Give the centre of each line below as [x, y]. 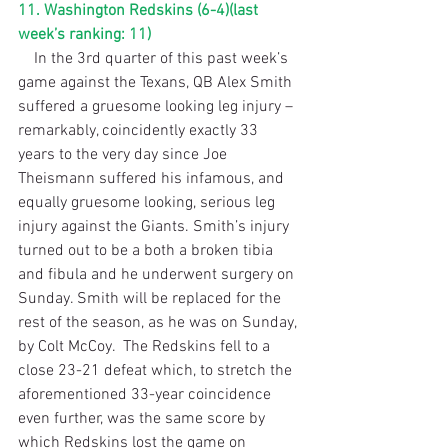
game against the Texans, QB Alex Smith [157, 82]
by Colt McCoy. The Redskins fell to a [146, 346]
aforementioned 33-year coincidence [146, 394]
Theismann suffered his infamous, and [153, 178]
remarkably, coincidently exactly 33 [140, 130]
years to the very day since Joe [124, 154]
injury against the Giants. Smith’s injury [155, 226]
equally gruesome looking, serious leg [148, 202]
